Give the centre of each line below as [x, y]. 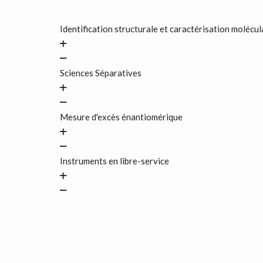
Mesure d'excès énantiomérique [121, 117]
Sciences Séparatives [101, 73]
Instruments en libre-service [114, 161]
